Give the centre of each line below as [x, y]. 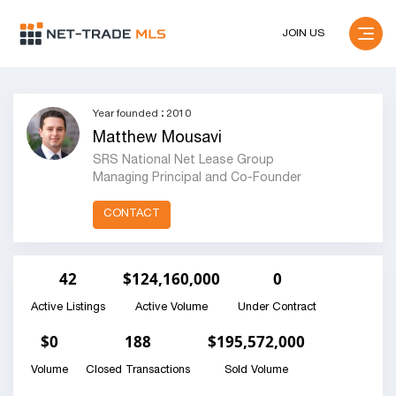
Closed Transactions [138, 371]
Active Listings [68, 308]
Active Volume [171, 308]
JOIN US [303, 34]
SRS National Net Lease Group [183, 161]
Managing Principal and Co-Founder [197, 179]
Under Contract [277, 308]
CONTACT [132, 214]
